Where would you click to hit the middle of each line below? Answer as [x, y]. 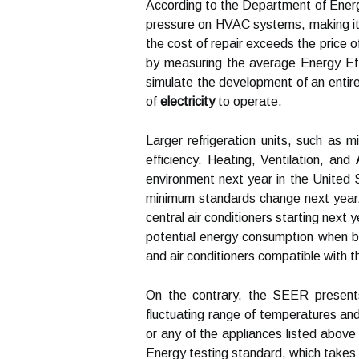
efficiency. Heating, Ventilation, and [251, 160]
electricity [188, 101]
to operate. [248, 101]
